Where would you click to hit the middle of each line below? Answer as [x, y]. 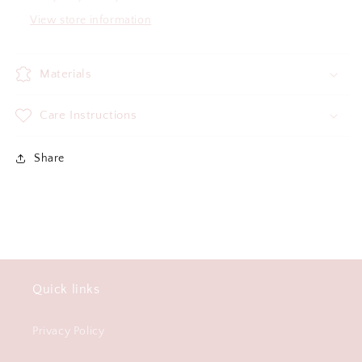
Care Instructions [88, 115]
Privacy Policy [69, 331]
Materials [66, 74]
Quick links [66, 289]
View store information [91, 20]
